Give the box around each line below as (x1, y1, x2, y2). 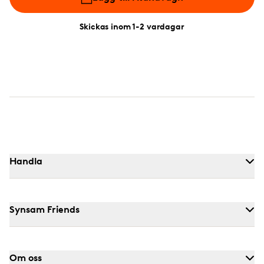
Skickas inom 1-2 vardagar (80, 21, 184, 31)
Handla (9, 155, 42, 167)
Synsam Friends (9, 203, 80, 215)
